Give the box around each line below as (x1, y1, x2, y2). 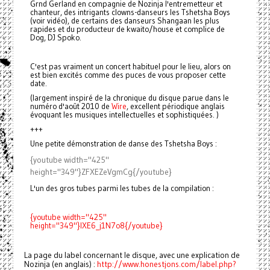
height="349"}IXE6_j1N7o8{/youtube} (30, 221, 163, 231)
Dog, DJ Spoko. (30, 33, 81, 43)
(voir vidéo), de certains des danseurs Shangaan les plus (30, 16, 219, 27)
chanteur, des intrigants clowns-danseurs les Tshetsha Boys (30, 7, 230, 18)
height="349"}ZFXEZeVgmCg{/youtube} (30, 167, 172, 178)
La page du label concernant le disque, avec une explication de (24, 250, 240, 261)
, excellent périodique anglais (126, 101, 225, 112)
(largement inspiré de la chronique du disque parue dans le (30, 93, 229, 104)
